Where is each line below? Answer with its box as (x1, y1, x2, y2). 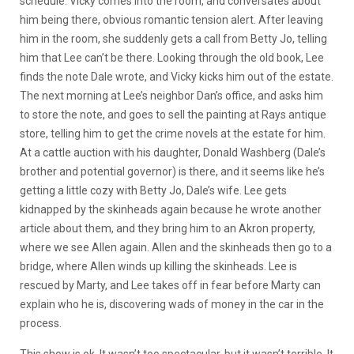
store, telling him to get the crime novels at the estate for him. (20, 127, 326, 141)
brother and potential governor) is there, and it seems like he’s (20, 165, 325, 179)
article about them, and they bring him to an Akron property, (20, 222, 315, 235)
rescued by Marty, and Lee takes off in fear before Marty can (20, 279, 321, 292)
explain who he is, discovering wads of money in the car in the (20, 298, 324, 311)
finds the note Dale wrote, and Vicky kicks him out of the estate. (20, 70, 333, 84)
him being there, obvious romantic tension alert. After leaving (20, 13, 323, 27)
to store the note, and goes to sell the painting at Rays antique (20, 108, 326, 122)
